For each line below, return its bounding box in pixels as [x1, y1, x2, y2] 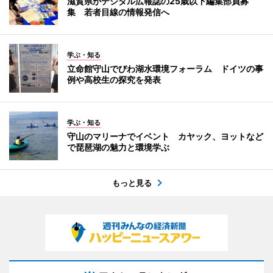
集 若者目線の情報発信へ [67, 6, 169, 17]
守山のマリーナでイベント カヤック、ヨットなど [67, 130, 263, 141]
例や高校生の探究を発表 [67, 74, 161, 85]
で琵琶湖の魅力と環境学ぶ [67, 141, 169, 152]
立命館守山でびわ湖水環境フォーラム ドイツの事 [67, 63, 263, 74]
